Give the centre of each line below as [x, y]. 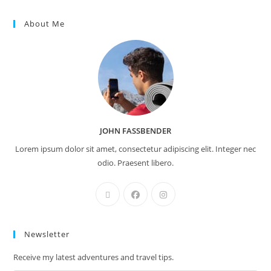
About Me [45, 24]
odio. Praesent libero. [135, 163]
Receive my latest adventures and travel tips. [94, 257]
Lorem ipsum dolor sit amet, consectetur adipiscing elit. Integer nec [135, 149]
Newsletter [47, 234]
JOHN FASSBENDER [135, 131]
